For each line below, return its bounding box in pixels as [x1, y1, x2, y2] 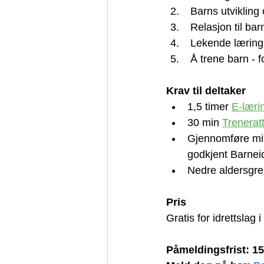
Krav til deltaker [166, 85, 249, 97]
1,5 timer [187, 101, 232, 113]
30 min [187, 117, 222, 128]
